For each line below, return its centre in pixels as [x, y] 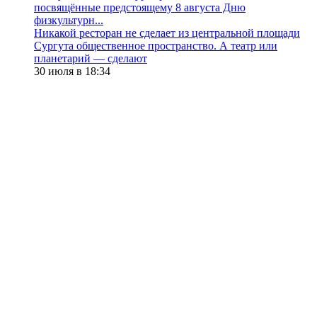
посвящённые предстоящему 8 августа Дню [140, 8]
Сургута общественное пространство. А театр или [156, 46]
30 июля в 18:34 [72, 71]
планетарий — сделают [91, 59]
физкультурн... [69, 21]
